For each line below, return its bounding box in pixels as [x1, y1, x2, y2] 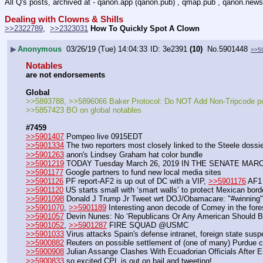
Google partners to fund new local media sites [63, 167, 221, 177]
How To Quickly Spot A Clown [90, 24, 200, 33]
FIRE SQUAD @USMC [107, 221, 191, 230]
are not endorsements [26, 70, 105, 79]
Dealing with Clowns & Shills [5, 15, 123, 25]
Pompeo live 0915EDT [64, 132, 143, 141]
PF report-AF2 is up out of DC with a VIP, [63, 176, 208, 186]
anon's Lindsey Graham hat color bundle [64, 150, 203, 159]
